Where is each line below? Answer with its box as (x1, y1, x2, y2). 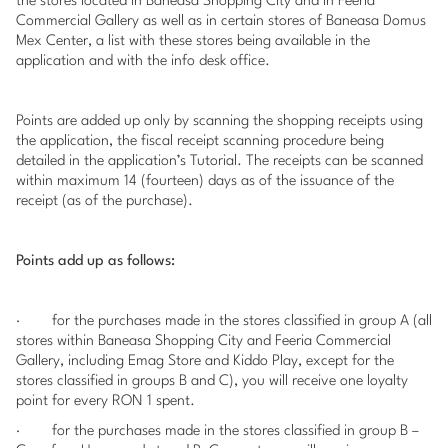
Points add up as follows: (16, 254, 175, 269)
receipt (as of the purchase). (16, 194, 193, 209)
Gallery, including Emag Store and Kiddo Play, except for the (16, 354, 394, 369)
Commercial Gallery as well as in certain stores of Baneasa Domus (16, 14, 426, 29)
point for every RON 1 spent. (16, 394, 195, 409)
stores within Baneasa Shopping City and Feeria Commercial (16, 334, 391, 349)
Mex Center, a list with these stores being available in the (16, 34, 370, 49)
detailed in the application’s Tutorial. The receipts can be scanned (16, 154, 423, 169)
